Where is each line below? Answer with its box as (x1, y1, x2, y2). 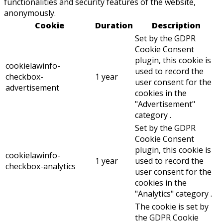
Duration (95, 20, 133, 31)
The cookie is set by (135, 201, 209, 213)
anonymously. (4, 7, 56, 19)
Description (152, 20, 201, 31)
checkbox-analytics (5, 161, 76, 172)
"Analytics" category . (135, 188, 212, 200)
